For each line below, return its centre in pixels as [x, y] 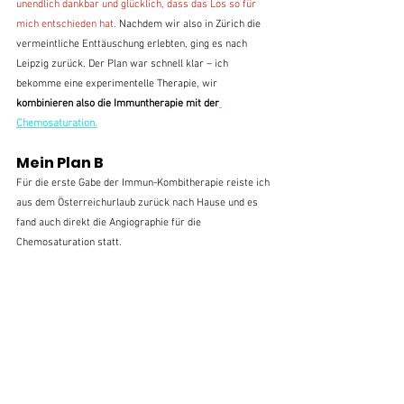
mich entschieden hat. [68, 24]
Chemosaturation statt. [69, 242]
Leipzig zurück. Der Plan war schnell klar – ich [124, 64]
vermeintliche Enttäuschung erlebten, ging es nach [133, 44]
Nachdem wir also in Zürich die [191, 24]
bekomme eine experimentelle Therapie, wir [118, 83]
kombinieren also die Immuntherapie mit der [118, 103]
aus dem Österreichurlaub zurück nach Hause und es [138, 202]
